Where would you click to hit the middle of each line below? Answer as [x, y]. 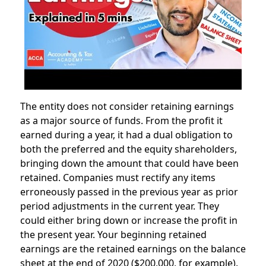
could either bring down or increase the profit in [129, 221]
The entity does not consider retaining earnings [127, 107]
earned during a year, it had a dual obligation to [126, 135]
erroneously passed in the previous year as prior [129, 192]
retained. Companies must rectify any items [118, 178]
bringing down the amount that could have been [129, 164]
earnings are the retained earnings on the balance [133, 249]
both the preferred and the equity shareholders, [128, 149]
